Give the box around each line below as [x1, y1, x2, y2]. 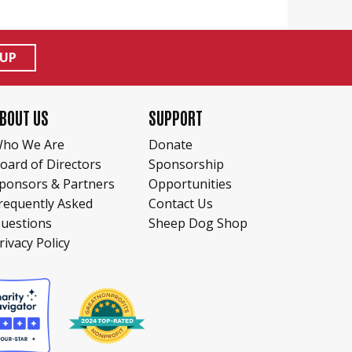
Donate [148, 135, 193, 153]
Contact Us [148, 194, 214, 212]
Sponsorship [148, 155, 225, 173]
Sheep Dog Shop [148, 214, 248, 232]
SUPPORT [148, 104, 203, 131]
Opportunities [148, 174, 233, 192]
